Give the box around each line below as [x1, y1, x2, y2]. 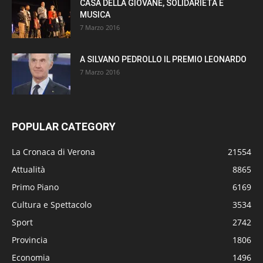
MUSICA [80, 9, 110, 19]
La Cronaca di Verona [12, 146, 95, 157]
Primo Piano [12, 181, 59, 193]
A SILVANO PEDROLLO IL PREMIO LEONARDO [80, 54, 247, 64]
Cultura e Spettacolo [12, 198, 92, 210]
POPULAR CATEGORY [12, 120, 116, 133]
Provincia [12, 234, 48, 245]
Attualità [12, 163, 45, 175]
